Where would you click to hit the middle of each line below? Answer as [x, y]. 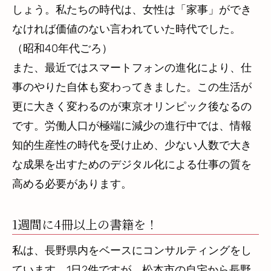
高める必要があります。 [72, 184]
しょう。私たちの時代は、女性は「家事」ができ [132, 10]
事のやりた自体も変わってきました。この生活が [132, 87]
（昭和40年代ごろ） [62, 49]
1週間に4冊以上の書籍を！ [85, 224]
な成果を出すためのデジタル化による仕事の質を [132, 165]
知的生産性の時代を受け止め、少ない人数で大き [132, 145]
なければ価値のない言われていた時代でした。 [126, 29]
